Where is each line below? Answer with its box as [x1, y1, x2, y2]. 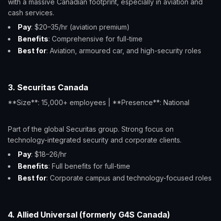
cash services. [8, 8, 54, 17]
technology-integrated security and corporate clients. [8, 136, 182, 144]
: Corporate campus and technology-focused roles [46, 174, 212, 182]
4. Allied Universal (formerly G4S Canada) [8, 210, 170, 220]
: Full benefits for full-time [48, 162, 130, 170]
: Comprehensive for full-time [48, 35, 143, 43]
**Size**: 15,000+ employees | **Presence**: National [8, 98, 189, 107]
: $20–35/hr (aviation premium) [31, 23, 130, 31]
